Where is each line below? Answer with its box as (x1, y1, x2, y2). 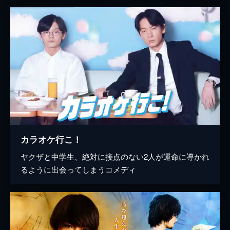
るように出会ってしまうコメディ (21, 164, 136, 175)
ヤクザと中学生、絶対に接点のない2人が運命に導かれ (21, 151, 209, 162)
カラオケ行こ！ (21, 133, 82, 146)
